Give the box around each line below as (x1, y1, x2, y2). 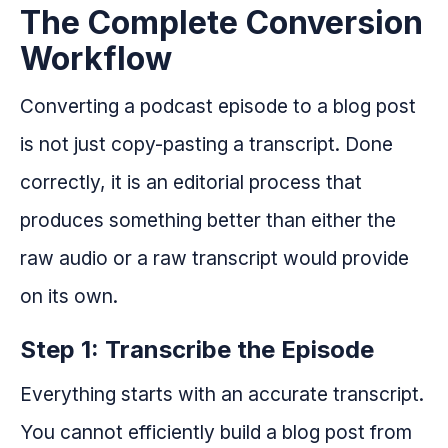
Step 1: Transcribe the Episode (20, 335, 374, 365)
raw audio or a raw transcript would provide (20, 246, 409, 271)
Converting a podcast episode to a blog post (20, 94, 416, 119)
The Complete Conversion (20, 3, 423, 43)
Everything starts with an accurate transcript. (20, 382, 424, 407)
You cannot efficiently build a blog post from (20, 420, 412, 445)
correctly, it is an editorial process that (20, 170, 362, 195)
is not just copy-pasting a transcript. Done (20, 132, 393, 157)
